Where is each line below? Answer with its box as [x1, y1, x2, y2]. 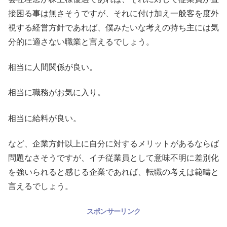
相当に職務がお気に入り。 [8, 88, 105, 97]
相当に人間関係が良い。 [8, 62, 97, 71]
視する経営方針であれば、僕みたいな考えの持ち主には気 [8, 23, 219, 32]
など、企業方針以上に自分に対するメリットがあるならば [8, 139, 219, 148]
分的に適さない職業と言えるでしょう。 [8, 37, 154, 46]
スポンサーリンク [86, 207, 141, 215]
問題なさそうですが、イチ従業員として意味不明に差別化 [8, 154, 219, 163]
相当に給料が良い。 [8, 113, 81, 123]
